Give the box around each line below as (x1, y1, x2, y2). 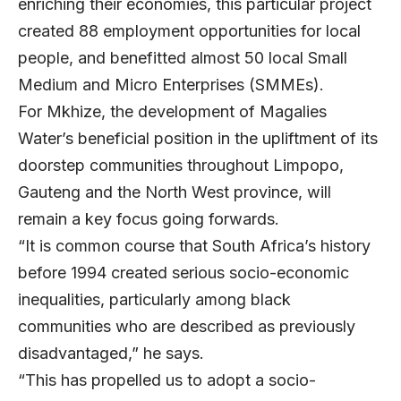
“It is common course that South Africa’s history (18, 235, 371, 255)
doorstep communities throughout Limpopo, (18, 155, 344, 175)
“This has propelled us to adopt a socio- (18, 370, 316, 389)
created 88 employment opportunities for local (18, 21, 361, 40)
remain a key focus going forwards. (18, 209, 288, 228)
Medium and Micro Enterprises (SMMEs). (18, 74, 337, 94)
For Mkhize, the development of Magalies (18, 101, 327, 121)
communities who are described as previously (18, 316, 355, 336)
